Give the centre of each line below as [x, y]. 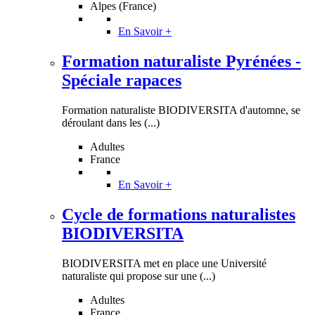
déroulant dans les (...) [111, 122]
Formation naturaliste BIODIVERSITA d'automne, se [181, 110]
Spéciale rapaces [122, 80]
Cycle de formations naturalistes [179, 214]
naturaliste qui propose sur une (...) [139, 276]
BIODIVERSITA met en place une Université [164, 263]
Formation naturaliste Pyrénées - [181, 61]
